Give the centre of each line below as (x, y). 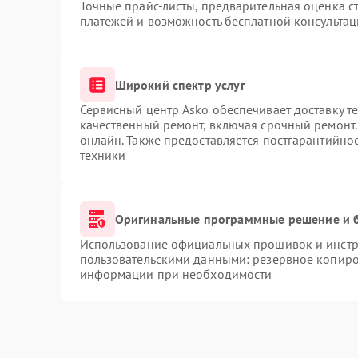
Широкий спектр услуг (180, 84)
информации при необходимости (176, 274)
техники (103, 155)
